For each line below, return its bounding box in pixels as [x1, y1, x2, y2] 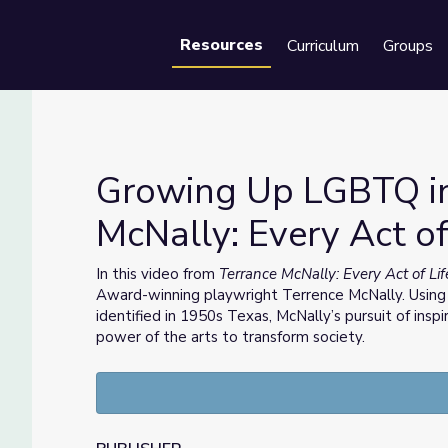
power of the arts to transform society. [96, 327, 365, 347]
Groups [383, 35, 433, 57]
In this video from [96, 264, 219, 284]
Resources [180, 34, 263, 56]
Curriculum [287, 35, 359, 57]
